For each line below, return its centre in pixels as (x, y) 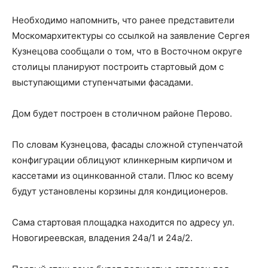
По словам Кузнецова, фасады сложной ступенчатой (127, 144)
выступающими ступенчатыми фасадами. (103, 82)
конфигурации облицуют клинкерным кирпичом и (122, 160)
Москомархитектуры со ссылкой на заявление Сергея (131, 36)
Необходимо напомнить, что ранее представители (123, 20)
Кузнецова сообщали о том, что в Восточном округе (127, 51)
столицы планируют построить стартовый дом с (118, 67)
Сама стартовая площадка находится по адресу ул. (123, 222)
